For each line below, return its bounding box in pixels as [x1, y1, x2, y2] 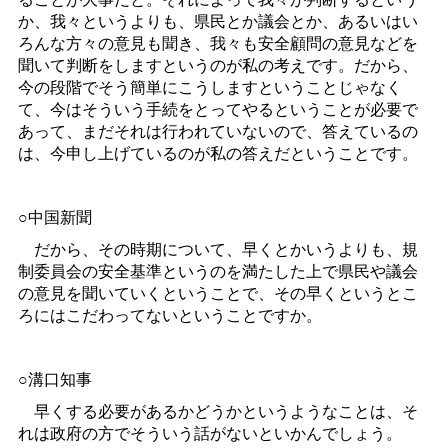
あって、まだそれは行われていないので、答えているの [17, 119, 418, 143]
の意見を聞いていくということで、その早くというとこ [17, 281, 418, 305]
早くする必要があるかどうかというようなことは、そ [17, 399, 418, 423]
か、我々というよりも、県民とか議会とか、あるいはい [17, 9, 418, 33]
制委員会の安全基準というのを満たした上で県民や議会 [17, 259, 418, 283]
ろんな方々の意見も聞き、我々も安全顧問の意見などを [17, 31, 418, 55]
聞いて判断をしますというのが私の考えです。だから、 [17, 53, 418, 77]
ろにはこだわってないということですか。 [17, 303, 322, 327]
